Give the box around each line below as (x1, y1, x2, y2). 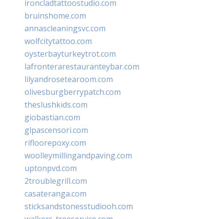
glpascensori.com (24, 124, 88, 135)
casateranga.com (24, 188, 87, 199)
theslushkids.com (24, 99, 88, 110)
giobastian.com (24, 111, 80, 123)
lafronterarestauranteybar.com (24, 61, 139, 72)
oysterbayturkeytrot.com (24, 48, 116, 59)
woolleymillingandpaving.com (24, 150, 132, 161)
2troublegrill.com (24, 175, 87, 186)
